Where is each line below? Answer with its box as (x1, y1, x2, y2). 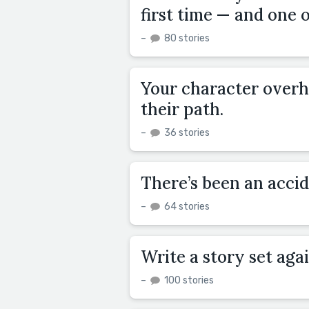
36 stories (162, 126, 210, 139)
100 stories (162, 274, 214, 286)
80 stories (162, 32, 210, 44)
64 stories (162, 200, 210, 212)
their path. (141, 98, 223, 120)
